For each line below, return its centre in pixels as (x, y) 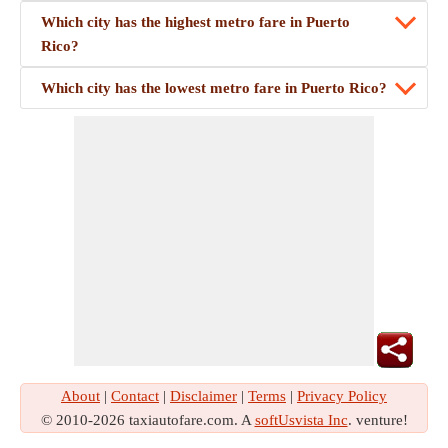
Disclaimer (203, 396)
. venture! (377, 420)
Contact (135, 396)
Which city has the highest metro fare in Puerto (195, 22)
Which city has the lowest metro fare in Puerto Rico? (214, 88)
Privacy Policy (342, 396)
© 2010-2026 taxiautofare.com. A (147, 420)
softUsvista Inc (301, 420)
